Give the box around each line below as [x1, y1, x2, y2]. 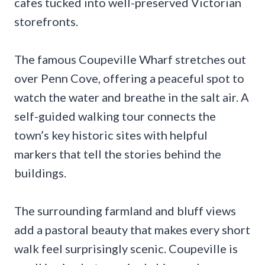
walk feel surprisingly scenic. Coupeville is [14, 241, 238, 256]
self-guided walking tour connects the [14, 108, 216, 123]
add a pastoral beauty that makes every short [14, 222, 250, 237]
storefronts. [14, 14, 78, 28]
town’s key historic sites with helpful [14, 127, 208, 142]
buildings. [14, 165, 66, 180]
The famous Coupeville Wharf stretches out [14, 51, 246, 66]
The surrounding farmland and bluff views [14, 203, 236, 218]
